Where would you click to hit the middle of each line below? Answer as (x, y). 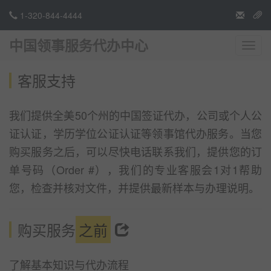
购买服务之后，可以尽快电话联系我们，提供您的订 (135, 151)
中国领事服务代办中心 (79, 45)
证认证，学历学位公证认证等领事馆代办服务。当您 (135, 133)
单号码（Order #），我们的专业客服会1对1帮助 (135, 169)
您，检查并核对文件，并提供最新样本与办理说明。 (134, 188)
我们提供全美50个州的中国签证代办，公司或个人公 (135, 115)
